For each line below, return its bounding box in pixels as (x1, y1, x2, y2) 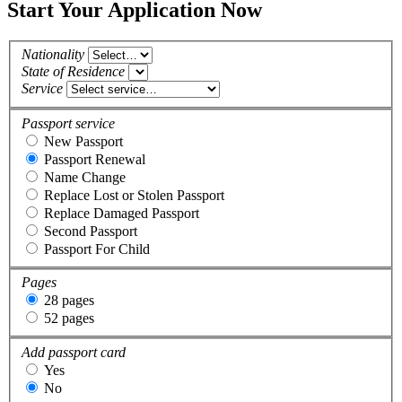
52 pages (44, 310, 94, 327)
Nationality (22, 47, 84, 63)
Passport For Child (44, 240, 150, 257)
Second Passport (44, 223, 137, 239)
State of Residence (22, 64, 125, 80)
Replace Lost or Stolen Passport (44, 187, 224, 203)
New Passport (44, 133, 123, 149)
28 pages (44, 293, 94, 309)
